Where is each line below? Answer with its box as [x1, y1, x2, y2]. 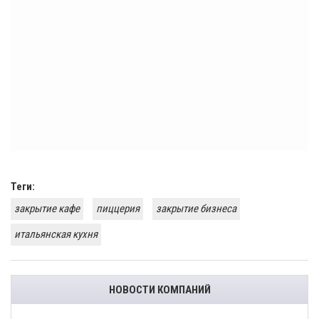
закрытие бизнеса [156, 202, 236, 216]
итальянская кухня [14, 228, 98, 241]
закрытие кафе [14, 202, 80, 216]
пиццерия [96, 202, 140, 216]
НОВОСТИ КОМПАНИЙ [108, 283, 211, 297]
